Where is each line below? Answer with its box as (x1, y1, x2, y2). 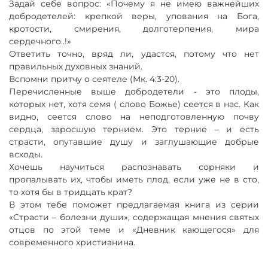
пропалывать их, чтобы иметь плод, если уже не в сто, (9, 174, 259, 185)
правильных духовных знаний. (9, 61, 142, 72)
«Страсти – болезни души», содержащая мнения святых (9, 212, 259, 223)
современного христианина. (9, 237, 135, 248)
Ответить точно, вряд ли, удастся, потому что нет (9, 48, 259, 60)
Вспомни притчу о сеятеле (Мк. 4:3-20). (9, 74, 179, 85)
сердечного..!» (9, 36, 71, 47)
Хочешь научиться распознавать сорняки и (9, 162, 259, 173)
